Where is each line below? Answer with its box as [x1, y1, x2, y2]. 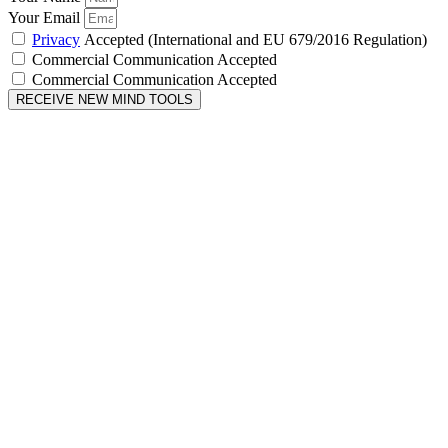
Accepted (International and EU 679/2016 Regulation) [80, 30, 427, 48]
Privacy [32, 30, 80, 48]
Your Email [8, 8, 84, 26]
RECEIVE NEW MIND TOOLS [16, 91, 193, 107]
